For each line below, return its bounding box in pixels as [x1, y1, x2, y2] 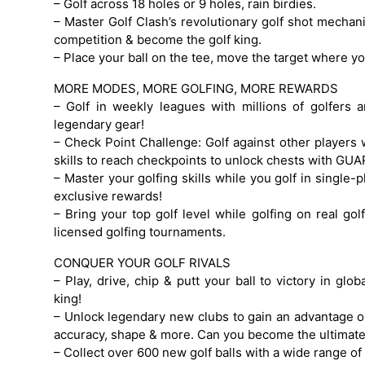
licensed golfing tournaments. [54, 223, 226, 240]
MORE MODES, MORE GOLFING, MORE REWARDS [54, 80, 338, 96]
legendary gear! [54, 116, 144, 132]
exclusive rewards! [54, 187, 162, 204]
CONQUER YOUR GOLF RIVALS [54, 254, 231, 270]
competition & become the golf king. [54, 31, 262, 47]
